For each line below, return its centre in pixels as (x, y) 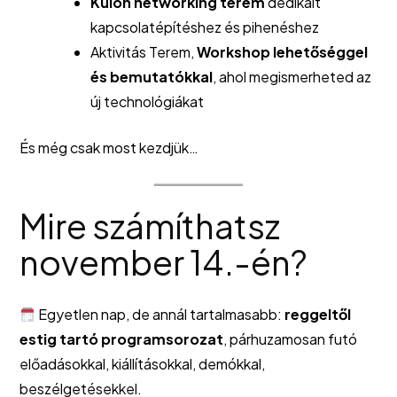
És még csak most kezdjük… (109, 148)
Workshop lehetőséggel (282, 52)
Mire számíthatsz (150, 226)
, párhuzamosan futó (290, 339)
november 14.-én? (163, 262)
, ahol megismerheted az (292, 77)
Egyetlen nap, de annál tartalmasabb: (160, 315)
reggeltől (318, 315)
